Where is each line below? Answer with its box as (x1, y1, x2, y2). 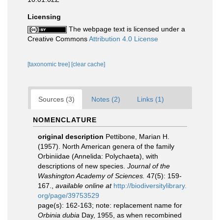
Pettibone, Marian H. (106, 132, 169, 140)
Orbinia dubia (38, 211, 80, 219)
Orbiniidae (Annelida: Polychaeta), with (38, 152, 158, 160)
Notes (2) (91, 95, 120, 103)
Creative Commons (27, 34, 89, 43)
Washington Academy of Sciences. (38, 171, 145, 180)
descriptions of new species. (38, 162, 127, 170)
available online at (55, 181, 111, 190)
